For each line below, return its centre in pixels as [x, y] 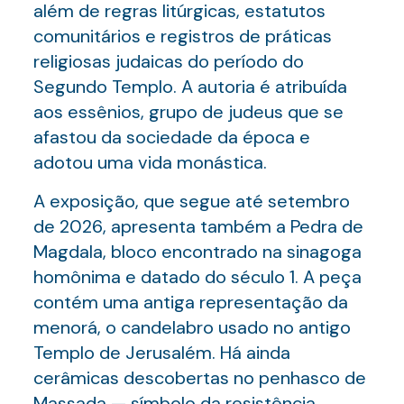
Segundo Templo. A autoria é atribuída [190, 87]
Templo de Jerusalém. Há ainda [161, 353]
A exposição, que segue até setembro [191, 201]
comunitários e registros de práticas [182, 36]
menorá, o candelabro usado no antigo [192, 327]
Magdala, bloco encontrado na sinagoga [197, 252]
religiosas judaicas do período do [168, 61]
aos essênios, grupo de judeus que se [188, 112]
